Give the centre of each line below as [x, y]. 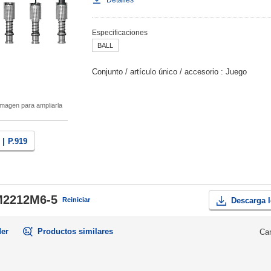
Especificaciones [120, 33]
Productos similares [75, 231]
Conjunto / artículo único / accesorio [155, 72]
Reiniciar [76, 200]
